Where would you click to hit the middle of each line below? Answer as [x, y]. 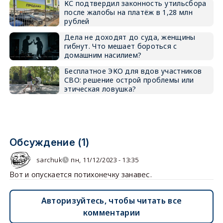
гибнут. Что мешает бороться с [120, 46]
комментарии [111, 213]
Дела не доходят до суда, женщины [130, 37]
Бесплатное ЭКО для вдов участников [133, 71]
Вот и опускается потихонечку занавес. [81, 174]
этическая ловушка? [100, 89]
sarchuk [49, 160]
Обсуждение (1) [49, 142]
